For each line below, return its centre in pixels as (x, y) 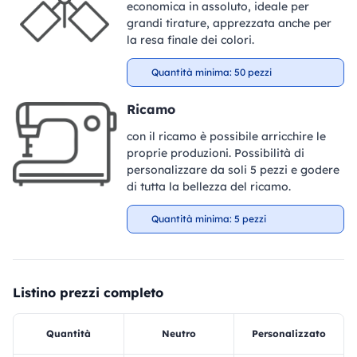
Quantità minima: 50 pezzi (211, 73)
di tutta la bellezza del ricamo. (208, 187)
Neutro (179, 334)
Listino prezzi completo (88, 293)
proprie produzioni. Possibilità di (215, 153)
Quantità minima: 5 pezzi (208, 219)
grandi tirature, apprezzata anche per (229, 24)
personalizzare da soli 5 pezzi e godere (233, 170)
